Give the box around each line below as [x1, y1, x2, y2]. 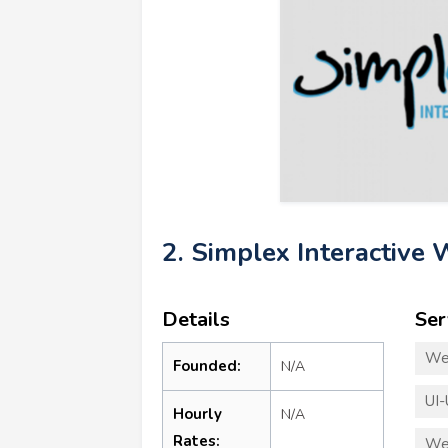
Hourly [173, 403, 222, 424]
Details [162, 305, 230, 333]
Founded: [173, 355, 241, 376]
